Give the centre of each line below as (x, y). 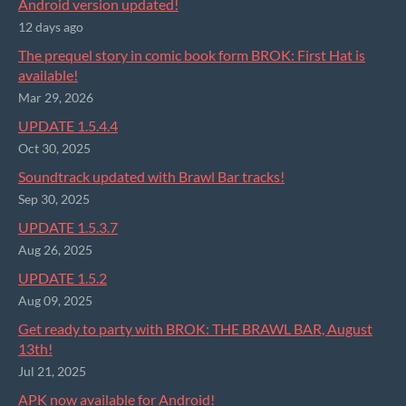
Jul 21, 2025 (52, 372)
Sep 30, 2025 (54, 200)
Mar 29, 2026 (56, 98)
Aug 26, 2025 (55, 251)
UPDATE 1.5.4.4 (68, 126)
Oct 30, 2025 (54, 149)
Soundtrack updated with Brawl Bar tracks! (151, 177)
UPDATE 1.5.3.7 (68, 227)
